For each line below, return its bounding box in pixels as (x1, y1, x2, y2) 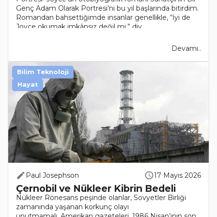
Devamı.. (171, 44, 201, 53)
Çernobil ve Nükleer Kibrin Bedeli (16, 183, 176, 195)
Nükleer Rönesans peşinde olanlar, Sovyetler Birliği (16, 193, 186, 202)
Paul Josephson (26, 171, 79, 180)
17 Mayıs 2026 (154, 171, 201, 180)
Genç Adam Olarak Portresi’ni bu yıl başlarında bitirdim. (16, 4, 199, 13)
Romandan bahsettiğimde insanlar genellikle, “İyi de (16, 13, 190, 22)
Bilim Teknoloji (17, 68, 69, 76)
